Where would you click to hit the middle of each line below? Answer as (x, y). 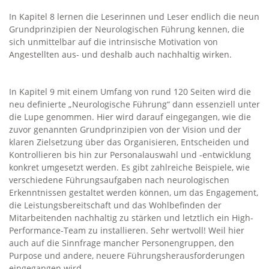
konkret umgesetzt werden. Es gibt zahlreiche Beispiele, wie (129, 167)
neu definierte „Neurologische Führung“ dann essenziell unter (134, 104)
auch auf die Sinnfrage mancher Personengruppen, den (122, 243)
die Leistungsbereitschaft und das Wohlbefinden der (115, 205)
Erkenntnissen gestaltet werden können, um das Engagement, (134, 192)
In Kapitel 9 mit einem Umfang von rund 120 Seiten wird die (130, 92)
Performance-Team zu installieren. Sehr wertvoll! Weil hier (127, 230)
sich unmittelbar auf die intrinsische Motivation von (113, 42)
